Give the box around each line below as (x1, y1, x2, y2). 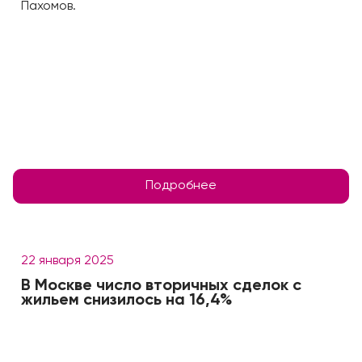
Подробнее (145, 179, 217, 192)
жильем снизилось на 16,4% (21, 293, 232, 309)
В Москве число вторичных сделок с (21, 278, 301, 294)
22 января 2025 (21, 255, 114, 267)
